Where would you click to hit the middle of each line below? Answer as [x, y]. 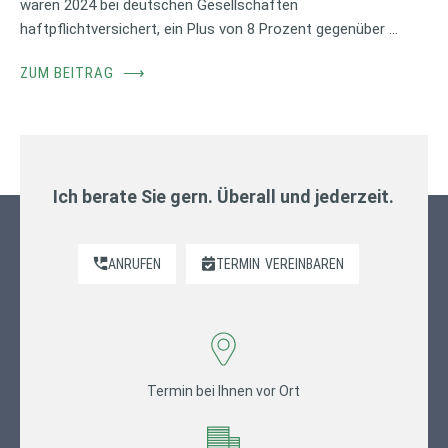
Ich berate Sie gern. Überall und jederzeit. [224, 196]
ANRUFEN [135, 263]
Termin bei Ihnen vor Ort [224, 390]
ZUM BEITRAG [69, 72]
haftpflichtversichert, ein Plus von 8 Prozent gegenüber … [209, 28]
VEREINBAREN [305, 263]
